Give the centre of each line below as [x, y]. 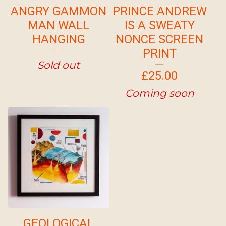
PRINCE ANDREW [159, 11]
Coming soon [159, 93]
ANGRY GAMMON [59, 11]
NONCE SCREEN [159, 39]
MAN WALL [59, 25]
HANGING [59, 39]
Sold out [59, 65]
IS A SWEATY [159, 25]
